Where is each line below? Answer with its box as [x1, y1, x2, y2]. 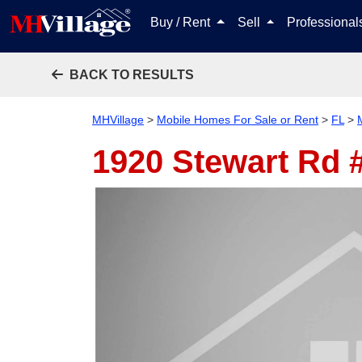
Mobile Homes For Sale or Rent [157, 113, 318, 126]
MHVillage [92, 113, 144, 126]
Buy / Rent [150, 15, 213, 29]
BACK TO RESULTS [69, 68, 194, 82]
